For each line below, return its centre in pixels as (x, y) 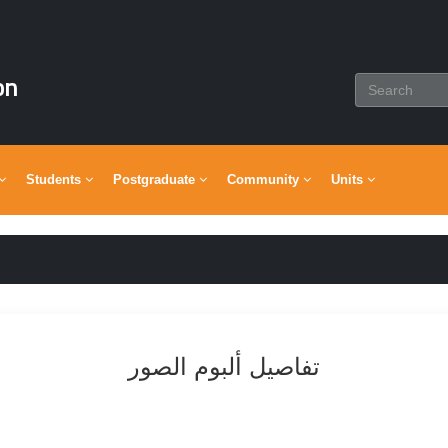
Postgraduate (156, 179)
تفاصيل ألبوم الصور (224, 366)
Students (55, 179)
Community (265, 179)
